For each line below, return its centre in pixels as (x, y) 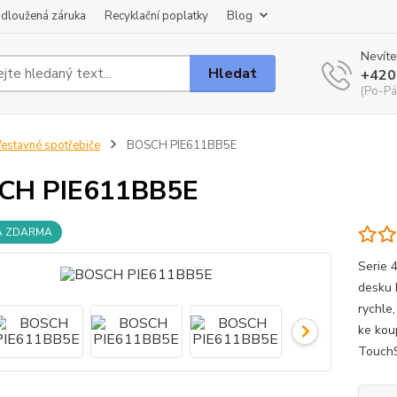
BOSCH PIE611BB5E (180, 145)
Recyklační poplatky (156, 16)
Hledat (233, 73)
